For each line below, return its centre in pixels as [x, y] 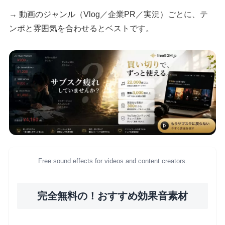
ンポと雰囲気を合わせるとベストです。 [82, 29]
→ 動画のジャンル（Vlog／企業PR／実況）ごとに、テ [109, 15]
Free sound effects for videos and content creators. [113, 161]
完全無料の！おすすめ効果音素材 [113, 196]
